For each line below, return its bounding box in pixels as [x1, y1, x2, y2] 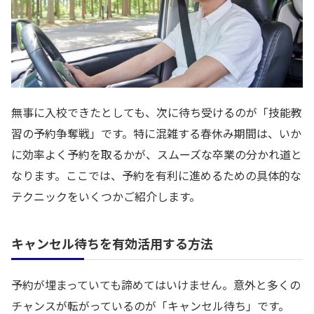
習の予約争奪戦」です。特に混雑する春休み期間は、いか [11, 125, 301, 142]
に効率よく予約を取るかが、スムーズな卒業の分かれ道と [11, 146, 302, 163]
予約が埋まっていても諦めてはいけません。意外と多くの [11, 276, 301, 294]
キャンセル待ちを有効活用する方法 [11, 234, 213, 253]
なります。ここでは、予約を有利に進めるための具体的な [11, 167, 301, 184]
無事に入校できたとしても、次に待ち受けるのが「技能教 [11, 104, 302, 121]
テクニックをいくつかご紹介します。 [11, 188, 200, 205]
